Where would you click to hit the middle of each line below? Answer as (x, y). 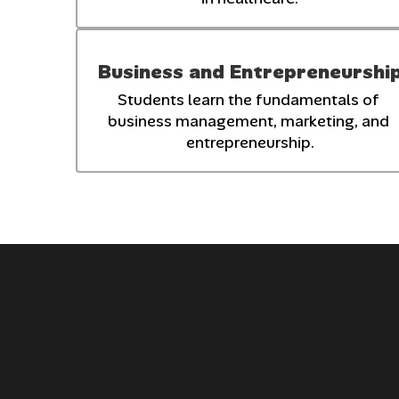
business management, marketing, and (248, 121)
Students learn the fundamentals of (248, 99)
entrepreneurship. (250, 142)
